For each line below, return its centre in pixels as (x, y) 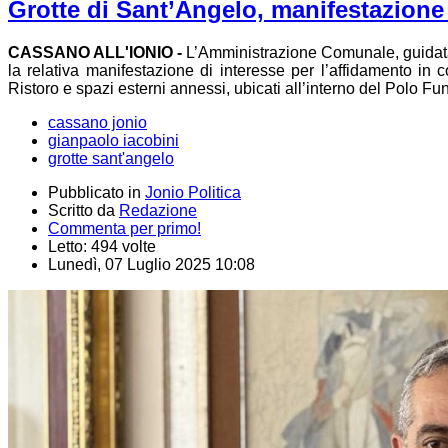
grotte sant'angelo (111, 158)
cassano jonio (97, 122)
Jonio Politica (193, 192)
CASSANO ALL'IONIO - (95, 52)
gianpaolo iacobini (113, 140)
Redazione (158, 210)
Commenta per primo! (124, 228)
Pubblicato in (94, 192)
